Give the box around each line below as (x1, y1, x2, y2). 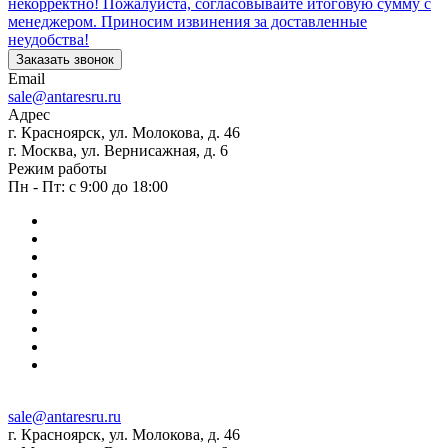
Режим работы (8, 159, 107, 177)
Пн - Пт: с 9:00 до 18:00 (8, 177, 168, 195)
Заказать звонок (16, 51, 114, 67)
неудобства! (8, 30, 89, 48)
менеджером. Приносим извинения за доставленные (8, 12, 367, 30)
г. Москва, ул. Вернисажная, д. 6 (8, 141, 228, 159)
